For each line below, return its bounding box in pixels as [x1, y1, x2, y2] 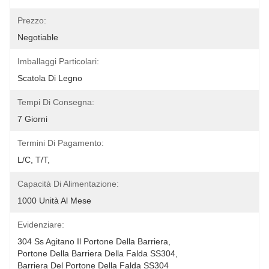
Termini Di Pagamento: [17, 138, 104, 148]
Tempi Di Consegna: [17, 97, 94, 107]
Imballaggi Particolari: [17, 56, 99, 66]
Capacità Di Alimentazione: [17, 179, 119, 189]
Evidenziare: [17, 220, 64, 229]
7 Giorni [17, 114, 47, 124]
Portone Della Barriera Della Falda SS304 [17, 249, 175, 258]
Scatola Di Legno [17, 73, 82, 83]
